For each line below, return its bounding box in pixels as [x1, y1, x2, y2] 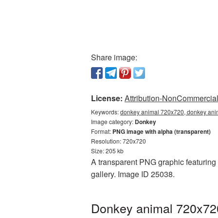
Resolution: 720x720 [91, 137, 146, 145]
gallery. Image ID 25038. [91, 168, 175, 180]
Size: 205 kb [91, 146, 124, 155]
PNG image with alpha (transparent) [112, 127, 211, 136]
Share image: [91, 52, 137, 63]
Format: [91, 127, 112, 135]
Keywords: [91, 108, 120, 116]
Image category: [91, 117, 135, 126]
